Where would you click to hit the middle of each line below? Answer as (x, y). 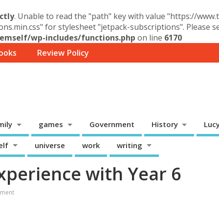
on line (150, 38)
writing (129, 145)
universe (50, 145)
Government (112, 124)
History (164, 124)
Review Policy (63, 53)
